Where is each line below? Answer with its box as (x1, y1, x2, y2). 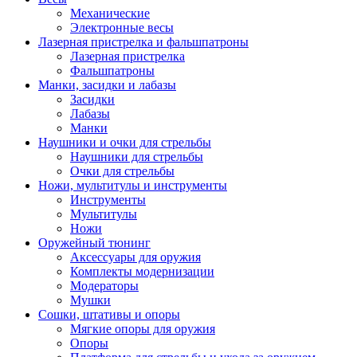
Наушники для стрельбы (70, 149, 203, 163)
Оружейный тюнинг (38, 235, 151, 249)
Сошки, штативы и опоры (38, 307, 180, 321)
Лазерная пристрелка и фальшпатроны (38, 34, 249, 49)
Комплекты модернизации (70, 264, 214, 278)
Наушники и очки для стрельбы (38, 135, 211, 149)
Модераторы (70, 278, 139, 292)
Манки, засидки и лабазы (38, 77, 176, 92)
